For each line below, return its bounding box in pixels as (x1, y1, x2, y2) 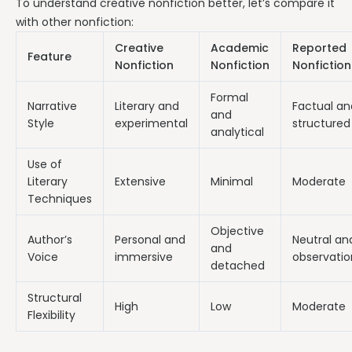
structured (292, 115, 350, 132)
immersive (115, 249, 173, 266)
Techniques (27, 191, 92, 207)
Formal (211, 90, 248, 106)
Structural (27, 290, 82, 306)
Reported (292, 40, 346, 57)
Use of (27, 156, 62, 173)
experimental (115, 115, 188, 132)
